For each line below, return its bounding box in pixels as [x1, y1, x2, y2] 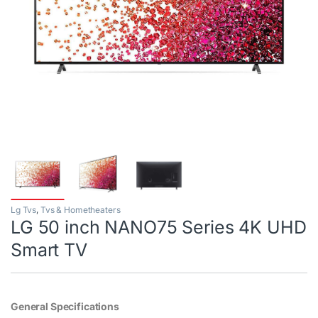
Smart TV [11, 238, 87, 261]
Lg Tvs [11, 204, 37, 215]
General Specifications [11, 300, 119, 312]
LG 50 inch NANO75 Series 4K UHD [11, 216, 307, 238]
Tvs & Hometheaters [40, 204, 121, 215]
